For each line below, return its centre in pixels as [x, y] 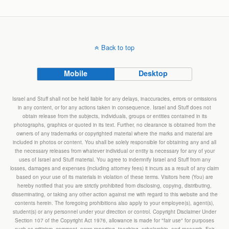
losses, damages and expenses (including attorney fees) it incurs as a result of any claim [114, 168]
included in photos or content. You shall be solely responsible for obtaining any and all [114, 142]
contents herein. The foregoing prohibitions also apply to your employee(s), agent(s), [114, 203]
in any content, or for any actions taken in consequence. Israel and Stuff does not [114, 107]
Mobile [76, 73]
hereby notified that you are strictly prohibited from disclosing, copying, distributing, [114, 185]
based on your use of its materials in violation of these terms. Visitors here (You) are [114, 177]
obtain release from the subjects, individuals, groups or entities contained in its [114, 116]
